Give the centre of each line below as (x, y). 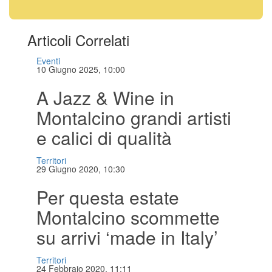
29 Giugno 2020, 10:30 (81, 169)
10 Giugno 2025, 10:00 (81, 70)
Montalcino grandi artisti (134, 118)
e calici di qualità (104, 138)
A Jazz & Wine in (105, 98)
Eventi (48, 61)
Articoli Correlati (78, 40)
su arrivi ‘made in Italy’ (127, 237)
